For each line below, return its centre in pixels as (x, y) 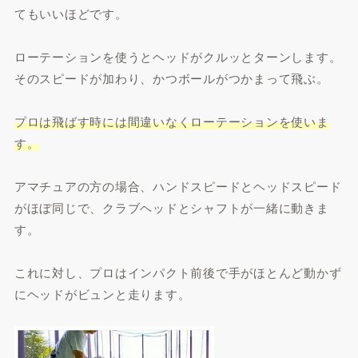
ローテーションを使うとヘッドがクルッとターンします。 (178, 56)
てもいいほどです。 (71, 13)
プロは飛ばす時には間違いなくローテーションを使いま (171, 121)
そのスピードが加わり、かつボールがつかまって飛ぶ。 (171, 78)
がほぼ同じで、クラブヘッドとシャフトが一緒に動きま (171, 207)
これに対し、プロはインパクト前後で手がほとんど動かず (178, 272)
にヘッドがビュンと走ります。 (102, 293)
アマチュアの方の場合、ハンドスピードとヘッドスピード (178, 185)
